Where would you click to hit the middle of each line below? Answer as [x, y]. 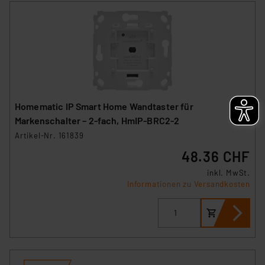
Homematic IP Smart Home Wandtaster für [104, 106]
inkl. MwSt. [229, 172]
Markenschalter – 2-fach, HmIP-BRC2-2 [97, 120]
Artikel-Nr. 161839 [49, 135]
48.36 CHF [216, 156]
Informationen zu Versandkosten [189, 184]
